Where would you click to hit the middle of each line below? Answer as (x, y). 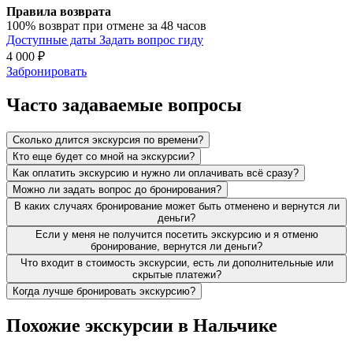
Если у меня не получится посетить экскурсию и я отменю (176, 234)
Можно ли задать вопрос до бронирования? (117, 189)
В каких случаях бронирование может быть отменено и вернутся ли (176, 206)
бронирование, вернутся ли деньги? (176, 246)
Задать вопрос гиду (151, 39)
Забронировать (46, 71)
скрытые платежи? (176, 274)
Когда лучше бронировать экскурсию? (104, 291)
